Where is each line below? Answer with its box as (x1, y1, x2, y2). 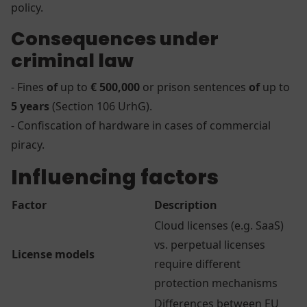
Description (154, 197, 217, 212)
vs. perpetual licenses (154, 236, 265, 252)
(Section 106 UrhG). (52, 98, 158, 114)
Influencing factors (11, 162, 223, 191)
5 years (11, 98, 52, 114)
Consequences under (11, 25, 219, 51)
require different (154, 256, 241, 271)
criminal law (11, 47, 134, 73)
